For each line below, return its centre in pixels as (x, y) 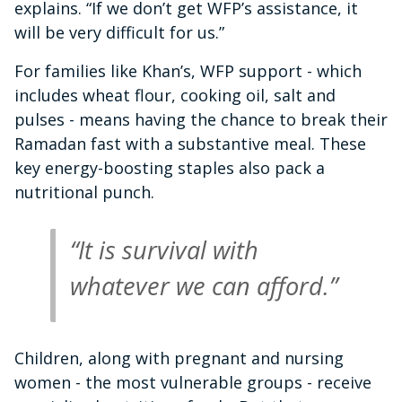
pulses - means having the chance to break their (201, 120)
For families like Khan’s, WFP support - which (188, 71)
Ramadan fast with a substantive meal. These (190, 144)
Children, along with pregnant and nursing (179, 358)
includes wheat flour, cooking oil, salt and (175, 96)
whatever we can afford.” (204, 286)
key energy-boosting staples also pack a (170, 168)
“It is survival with (164, 250)
